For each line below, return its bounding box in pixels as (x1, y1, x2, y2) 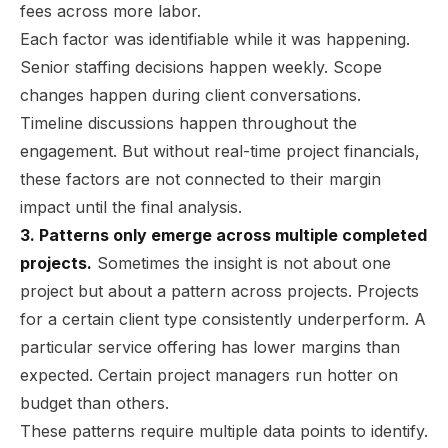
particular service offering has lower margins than (20, 336, 400, 357)
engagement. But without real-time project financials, (20, 140, 420, 161)
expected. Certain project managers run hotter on (20, 364, 398, 385)
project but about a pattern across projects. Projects (20, 280, 419, 301)
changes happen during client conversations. (20, 84, 361, 105)
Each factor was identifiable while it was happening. (20, 28, 410, 49)
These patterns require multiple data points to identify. (20, 420, 428, 441)
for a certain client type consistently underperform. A (20, 308, 426, 329)
